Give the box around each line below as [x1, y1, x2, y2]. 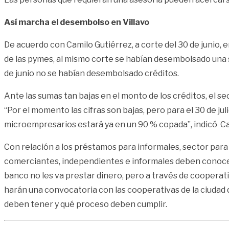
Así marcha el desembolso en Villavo [4, 17, 149, 27]
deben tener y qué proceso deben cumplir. [4, 199, 167, 209]
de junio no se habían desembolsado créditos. [4, 68, 179, 78]
